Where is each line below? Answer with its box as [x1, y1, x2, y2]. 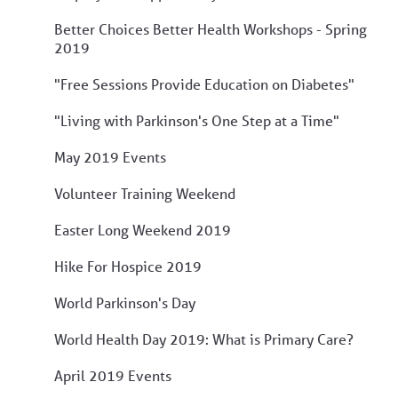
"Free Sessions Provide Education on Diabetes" [54, 74, 354, 93]
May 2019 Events [54, 147, 166, 166]
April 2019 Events [54, 365, 171, 385]
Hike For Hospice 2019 [54, 256, 202, 275]
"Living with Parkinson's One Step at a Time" [54, 110, 339, 130]
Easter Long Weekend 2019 [54, 219, 231, 239]
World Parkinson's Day [54, 292, 195, 312]
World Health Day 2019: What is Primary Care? [54, 329, 354, 348]
